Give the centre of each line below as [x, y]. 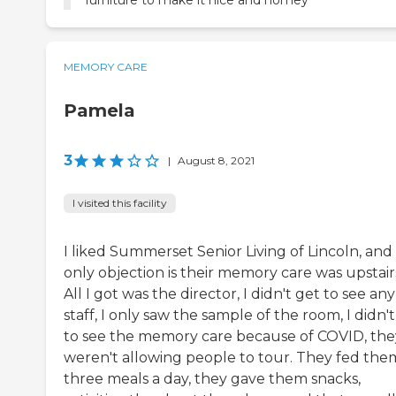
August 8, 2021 [216, 161]
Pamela [99, 111]
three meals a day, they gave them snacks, [212, 379]
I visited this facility [120, 203]
